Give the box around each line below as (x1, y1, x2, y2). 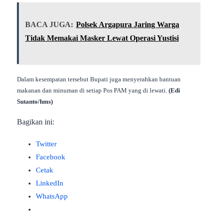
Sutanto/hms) (17, 97, 53, 105)
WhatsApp (36, 192, 68, 201)
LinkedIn (36, 179, 63, 187)
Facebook (36, 153, 65, 161)
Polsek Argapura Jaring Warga (76, 20, 179, 29)
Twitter (36, 140, 57, 148)
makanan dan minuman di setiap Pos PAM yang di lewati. (17, 86, 169, 94)
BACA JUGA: (25, 20, 73, 29)
